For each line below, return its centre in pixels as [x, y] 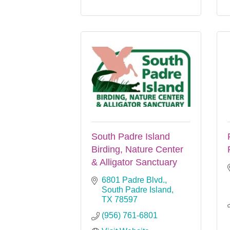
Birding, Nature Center [137, 149]
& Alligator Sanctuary [134, 162]
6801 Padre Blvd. [133, 180]
